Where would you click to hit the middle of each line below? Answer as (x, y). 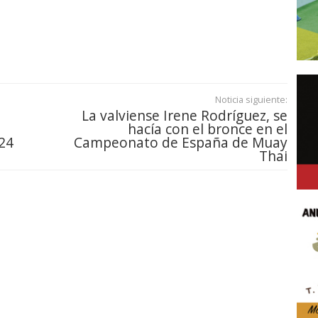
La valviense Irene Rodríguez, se (185, 116)
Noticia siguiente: (251, 100)
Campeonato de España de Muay (181, 143)
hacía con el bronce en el (208, 129)
